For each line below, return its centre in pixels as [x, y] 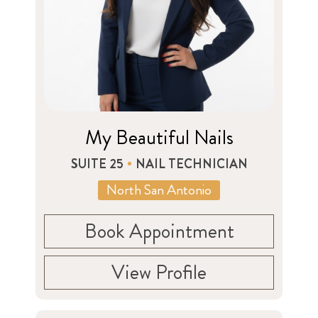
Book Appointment [159, 231]
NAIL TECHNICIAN [191, 164]
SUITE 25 [97, 164]
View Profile [159, 272]
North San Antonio [159, 190]
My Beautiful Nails [159, 137]
